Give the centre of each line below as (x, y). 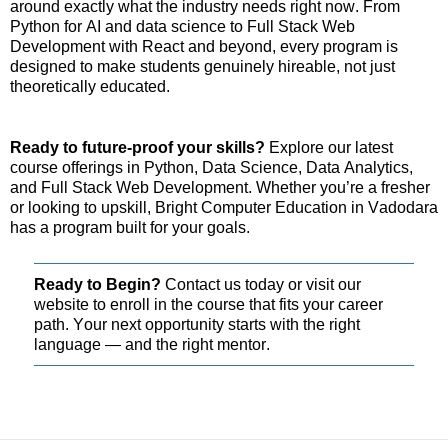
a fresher (397, 188)
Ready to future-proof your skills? (137, 148)
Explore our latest (329, 148)
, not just (365, 66)
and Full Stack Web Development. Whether (165, 188)
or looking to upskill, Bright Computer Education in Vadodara (224, 208)
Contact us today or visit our (263, 284)
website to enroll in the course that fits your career (208, 304)
